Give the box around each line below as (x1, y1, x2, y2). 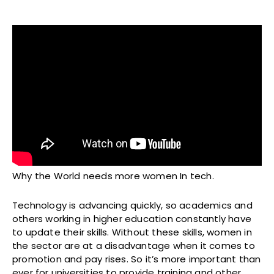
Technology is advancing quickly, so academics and (12, 198, 253, 212)
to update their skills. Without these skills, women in (12, 225, 252, 239)
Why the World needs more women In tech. (12, 169, 214, 182)
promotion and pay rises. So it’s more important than (12, 252, 261, 265)
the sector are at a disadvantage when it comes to (12, 239, 255, 252)
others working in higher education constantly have (12, 212, 252, 225)
